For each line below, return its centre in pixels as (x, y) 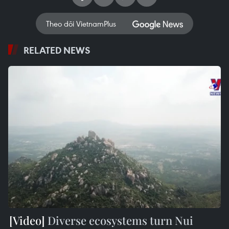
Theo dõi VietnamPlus (81, 24)
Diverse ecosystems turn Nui (119, 220)
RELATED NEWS (57, 50)
